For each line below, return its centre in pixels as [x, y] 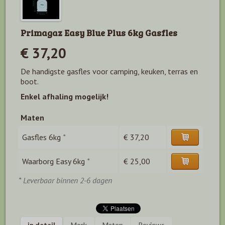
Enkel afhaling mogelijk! [65, 96]
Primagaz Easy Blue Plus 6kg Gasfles [99, 32]
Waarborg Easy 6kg [53, 161]
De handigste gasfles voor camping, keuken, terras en [109, 71]
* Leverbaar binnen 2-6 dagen [65, 180]
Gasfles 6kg [41, 137]
